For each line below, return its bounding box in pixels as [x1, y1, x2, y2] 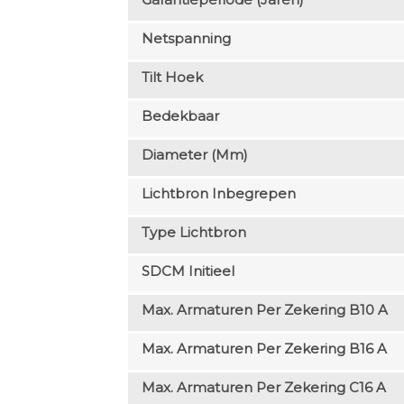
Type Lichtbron [141, 223, 246, 241]
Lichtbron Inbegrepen [141, 184, 296, 202]
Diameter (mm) [141, 145, 248, 163]
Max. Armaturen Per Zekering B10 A [141, 300, 388, 318]
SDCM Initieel [141, 262, 234, 280]
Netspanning [141, 29, 231, 47]
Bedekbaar [141, 106, 219, 124]
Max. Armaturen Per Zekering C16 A [141, 378, 386, 396]
